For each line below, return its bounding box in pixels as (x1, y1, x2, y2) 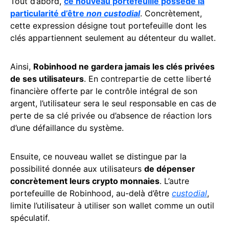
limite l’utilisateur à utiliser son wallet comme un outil (10, 200, 214, 211)
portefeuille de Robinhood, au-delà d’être (10, 188, 172, 198)
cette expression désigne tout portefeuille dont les (10, 20, 207, 31)
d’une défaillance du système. (10, 123, 124, 133)
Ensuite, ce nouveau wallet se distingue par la (10, 151, 187, 162)
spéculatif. (10, 213, 50, 223)
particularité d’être (10, 8, 86, 18)
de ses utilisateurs (10, 74, 84, 84)
